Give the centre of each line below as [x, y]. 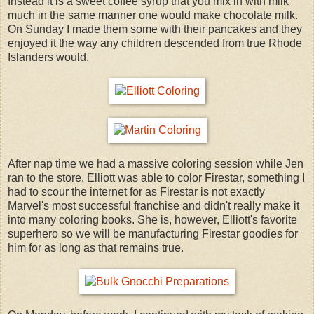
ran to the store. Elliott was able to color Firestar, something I [156, 177]
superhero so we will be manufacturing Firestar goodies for [153, 233]
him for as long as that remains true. [96, 247]
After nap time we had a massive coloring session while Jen [156, 163]
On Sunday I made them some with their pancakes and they [155, 29]
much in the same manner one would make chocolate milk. [153, 15]
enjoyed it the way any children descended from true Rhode [155, 43]
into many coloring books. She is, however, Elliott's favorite [152, 219]
